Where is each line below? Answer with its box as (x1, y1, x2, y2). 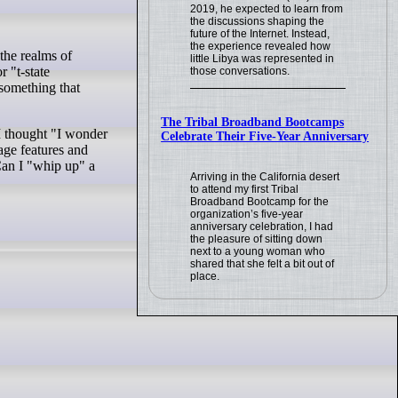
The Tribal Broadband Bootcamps (161, 115, 345, 130)
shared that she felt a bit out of (190, 258, 335, 271)
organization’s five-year (190, 208, 304, 221)
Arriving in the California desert (190, 171, 340, 184)
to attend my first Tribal (190, 183, 299, 196)
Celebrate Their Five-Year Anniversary (161, 130, 370, 144)
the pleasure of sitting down (190, 233, 323, 246)
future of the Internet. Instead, (190, 28, 330, 41)
